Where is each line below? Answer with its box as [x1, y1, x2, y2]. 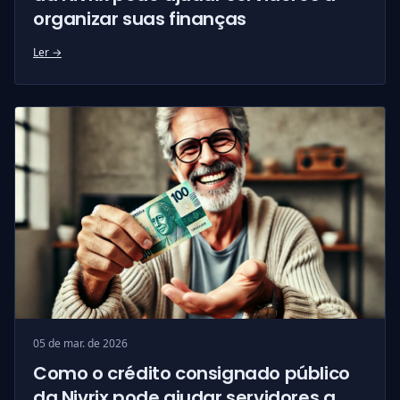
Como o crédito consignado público [33, 360, 350, 386]
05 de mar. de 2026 [33, 337, 128, 350]
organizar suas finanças [33, 6, 246, 32]
